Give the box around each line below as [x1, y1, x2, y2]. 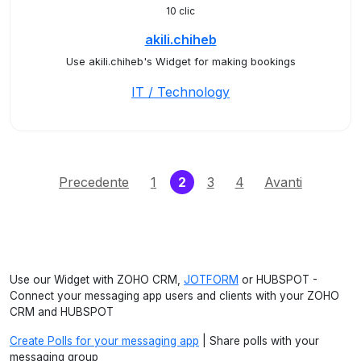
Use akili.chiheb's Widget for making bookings [65, 56, 296, 68]
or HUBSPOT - [239, 273, 317, 286]
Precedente [59, 174, 130, 190]
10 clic [166, 5, 195, 17]
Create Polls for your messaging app [10, 334, 199, 347]
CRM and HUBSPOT [10, 305, 114, 318]
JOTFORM [184, 273, 239, 286]
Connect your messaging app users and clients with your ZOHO [10, 289, 339, 302]
